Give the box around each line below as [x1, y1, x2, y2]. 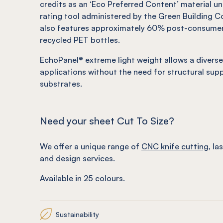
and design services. [40, 153, 115, 163]
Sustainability [56, 210, 99, 219]
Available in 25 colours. [40, 173, 125, 183]
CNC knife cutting [141, 141, 209, 151]
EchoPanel [40, 55, 79, 65]
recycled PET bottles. [40, 35, 120, 45]
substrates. [40, 79, 82, 89]
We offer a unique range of [40, 141, 141, 151]
